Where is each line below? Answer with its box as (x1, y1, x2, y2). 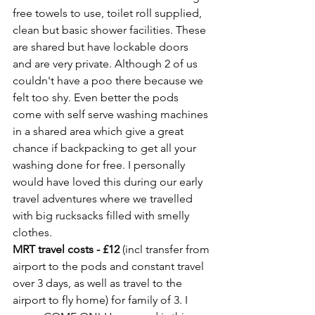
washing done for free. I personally (13, 157, 188, 172)
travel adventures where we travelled (13, 191, 195, 205)
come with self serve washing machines (13, 107, 211, 121)
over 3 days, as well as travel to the (13, 276, 185, 290)
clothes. (13, 225, 55, 239)
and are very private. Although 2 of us (13, 56, 200, 70)
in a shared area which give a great (13, 124, 186, 138)
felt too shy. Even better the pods (13, 90, 181, 104)
